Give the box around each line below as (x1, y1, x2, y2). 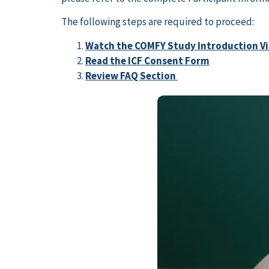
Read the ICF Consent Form (85, 53, 210, 67)
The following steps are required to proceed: (61, 15, 254, 29)
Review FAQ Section (85, 68, 178, 82)
